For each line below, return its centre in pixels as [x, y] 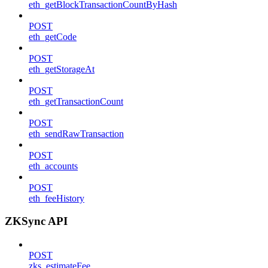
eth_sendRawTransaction [76, 133]
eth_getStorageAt [62, 69]
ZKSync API [36, 221]
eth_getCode [53, 36]
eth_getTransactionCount [76, 101]
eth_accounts [53, 166]
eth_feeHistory [57, 198]
